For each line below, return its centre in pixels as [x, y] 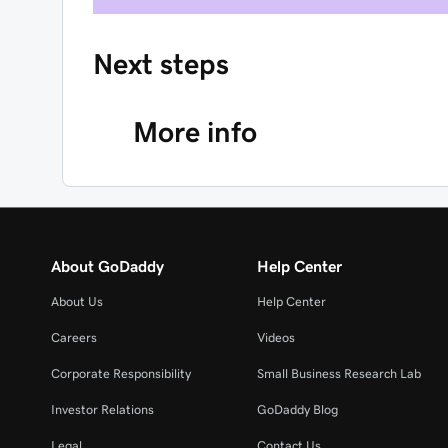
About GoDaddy [107, 266]
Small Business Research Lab [339, 373]
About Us [77, 301]
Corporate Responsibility [121, 373]
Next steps [161, 64]
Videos [276, 337]
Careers [74, 337]
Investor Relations [102, 409]
